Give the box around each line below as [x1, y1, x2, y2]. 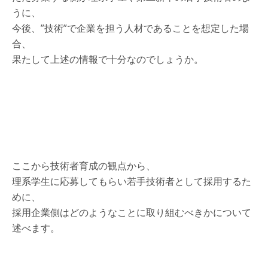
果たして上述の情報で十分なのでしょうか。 [12, 52, 203, 66]
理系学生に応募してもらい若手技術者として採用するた [12, 174, 251, 188]
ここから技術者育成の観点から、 [12, 159, 156, 172]
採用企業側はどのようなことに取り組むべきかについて [12, 205, 251, 219]
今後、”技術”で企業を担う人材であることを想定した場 [12, 21, 249, 35]
